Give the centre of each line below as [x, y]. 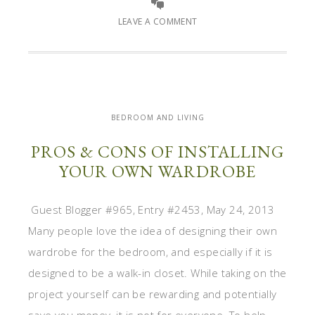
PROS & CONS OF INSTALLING [157, 152]
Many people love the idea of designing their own [153, 231]
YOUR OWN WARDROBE [157, 172]
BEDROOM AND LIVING [157, 118]
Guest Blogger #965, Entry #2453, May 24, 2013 [152, 210]
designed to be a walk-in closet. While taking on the [157, 273]
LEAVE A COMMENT [157, 22]
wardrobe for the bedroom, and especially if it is [150, 252]
